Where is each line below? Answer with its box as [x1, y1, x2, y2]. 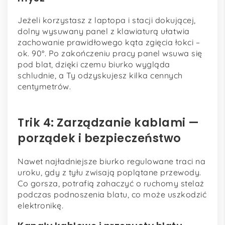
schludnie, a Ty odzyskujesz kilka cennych [18, 70, 183, 81]
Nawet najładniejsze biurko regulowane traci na [18, 156, 205, 166]
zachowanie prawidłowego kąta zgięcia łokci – [18, 37, 200, 48]
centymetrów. [18, 81, 71, 92]
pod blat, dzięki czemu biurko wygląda [18, 59, 170, 70]
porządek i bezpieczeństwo [18, 130, 181, 147]
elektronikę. [18, 200, 63, 210]
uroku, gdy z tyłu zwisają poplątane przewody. [18, 167, 201, 177]
